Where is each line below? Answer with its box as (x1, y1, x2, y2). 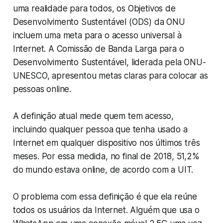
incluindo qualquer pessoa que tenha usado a (12, 124, 188, 135)
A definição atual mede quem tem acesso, (12, 111, 174, 121)
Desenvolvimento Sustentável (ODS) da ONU (12, 17, 185, 27)
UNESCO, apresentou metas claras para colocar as (12, 71, 208, 81)
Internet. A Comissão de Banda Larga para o (12, 44, 184, 54)
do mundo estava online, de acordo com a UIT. (12, 165, 194, 175)
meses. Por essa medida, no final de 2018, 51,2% (12, 151, 200, 162)
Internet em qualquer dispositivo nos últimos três (12, 138, 200, 148)
